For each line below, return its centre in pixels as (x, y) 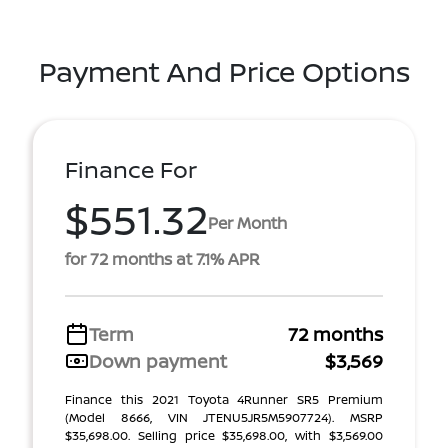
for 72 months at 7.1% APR (162, 258)
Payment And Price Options (224, 70)
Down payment (158, 360)
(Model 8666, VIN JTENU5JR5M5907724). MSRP (224, 417)
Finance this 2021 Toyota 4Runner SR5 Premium (224, 399)
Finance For (131, 169)
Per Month (247, 223)
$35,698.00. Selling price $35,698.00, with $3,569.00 (224, 435)
